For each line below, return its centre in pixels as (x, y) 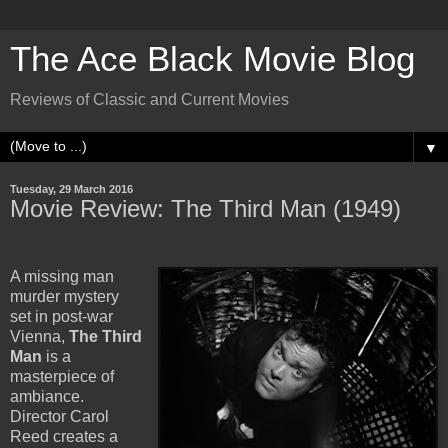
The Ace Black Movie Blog (212, 59)
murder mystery (64, 296)
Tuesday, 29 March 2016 (71, 189)
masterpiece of (62, 376)
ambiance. (47, 396)
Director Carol (59, 416)
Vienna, (39, 336)
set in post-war (61, 316)
